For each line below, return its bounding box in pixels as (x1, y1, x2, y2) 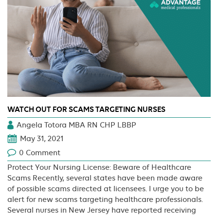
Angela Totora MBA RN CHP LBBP (17, 121, 136, 129)
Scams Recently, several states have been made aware (7, 174, 202, 183)
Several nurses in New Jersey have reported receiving (7, 206, 196, 215)
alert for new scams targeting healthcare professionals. (7, 195, 203, 204)
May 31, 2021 (20, 134, 64, 144)
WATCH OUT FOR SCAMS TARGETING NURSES (7, 105, 165, 114)
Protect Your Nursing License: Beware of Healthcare (7, 163, 191, 172)
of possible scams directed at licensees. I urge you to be (7, 184, 204, 194)
